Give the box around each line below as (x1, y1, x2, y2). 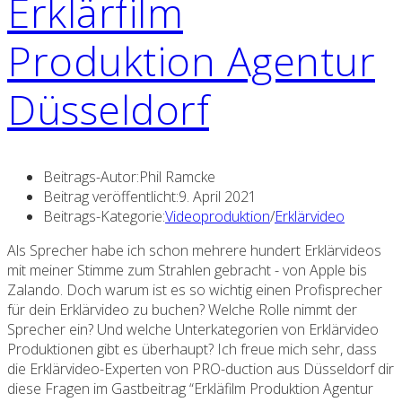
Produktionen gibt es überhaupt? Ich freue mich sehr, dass (7, 339, 377, 360)
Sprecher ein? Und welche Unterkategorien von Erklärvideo (7, 319, 379, 340)
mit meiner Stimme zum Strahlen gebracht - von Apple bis (7, 260, 367, 281)
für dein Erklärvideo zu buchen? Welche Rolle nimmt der (7, 300, 357, 320)
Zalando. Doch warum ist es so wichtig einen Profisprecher (7, 280, 382, 301)
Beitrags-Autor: (43, 167, 139, 188)
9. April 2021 (179, 187, 257, 207)
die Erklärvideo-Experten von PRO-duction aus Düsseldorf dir (7, 359, 394, 380)
